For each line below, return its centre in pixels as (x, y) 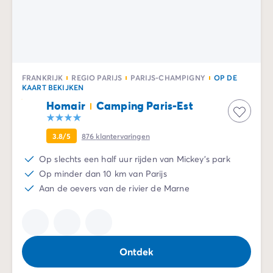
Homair (66, 105)
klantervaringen (123, 136)
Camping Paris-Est (144, 105)
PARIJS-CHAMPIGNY (168, 77)
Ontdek (136, 251)
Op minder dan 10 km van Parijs (103, 173)
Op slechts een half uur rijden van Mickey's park (135, 158)
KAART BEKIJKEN (53, 87)
